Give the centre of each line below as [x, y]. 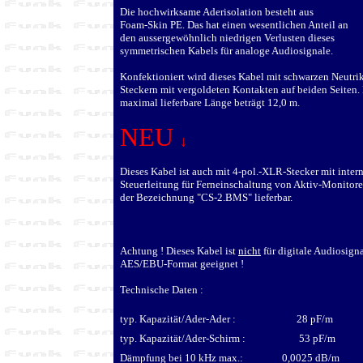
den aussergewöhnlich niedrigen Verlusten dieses [227, 38]
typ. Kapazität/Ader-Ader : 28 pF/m [226, 319]
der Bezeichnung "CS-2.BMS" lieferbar [205, 197]
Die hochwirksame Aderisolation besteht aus [217, 12]
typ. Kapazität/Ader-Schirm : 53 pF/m [228, 338]
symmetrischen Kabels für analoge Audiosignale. [226, 51]
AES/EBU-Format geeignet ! [182, 264]
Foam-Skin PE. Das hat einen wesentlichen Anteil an [234, 25]
